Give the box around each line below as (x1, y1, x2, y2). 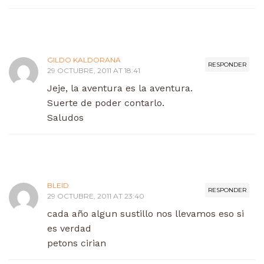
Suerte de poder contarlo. (47, 97, 164, 108)
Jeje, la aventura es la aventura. (47, 82, 193, 94)
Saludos (47, 111, 84, 123)
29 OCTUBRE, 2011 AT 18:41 (47, 65, 140, 75)
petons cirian (47, 237, 106, 249)
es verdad (47, 222, 91, 234)
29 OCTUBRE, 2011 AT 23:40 (47, 191, 144, 200)
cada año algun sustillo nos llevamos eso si (47, 207, 244, 219)
